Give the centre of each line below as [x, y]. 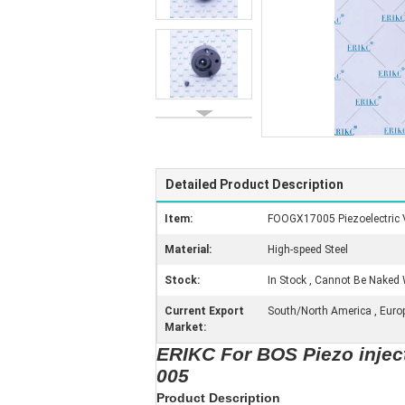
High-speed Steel [308, 250]
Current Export [204, 311]
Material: [188, 250]
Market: [185, 327]
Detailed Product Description [254, 184]
